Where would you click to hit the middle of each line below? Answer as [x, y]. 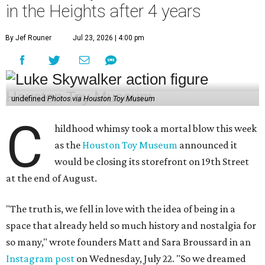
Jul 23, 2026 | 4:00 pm [109, 38]
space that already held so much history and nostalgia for [131, 226]
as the [69, 145]
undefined [29, 99]
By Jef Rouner [28, 38]
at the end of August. [51, 178]
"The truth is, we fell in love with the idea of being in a [121, 209]
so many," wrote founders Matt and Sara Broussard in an [128, 242]
